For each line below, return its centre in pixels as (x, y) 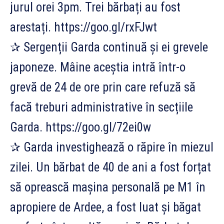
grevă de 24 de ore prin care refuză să (103, 87)
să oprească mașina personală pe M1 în (108, 187)
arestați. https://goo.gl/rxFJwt (83, 27)
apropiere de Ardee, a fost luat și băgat (105, 207)
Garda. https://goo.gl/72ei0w (80, 127)
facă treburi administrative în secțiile (101, 107)
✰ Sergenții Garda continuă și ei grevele (109, 47)
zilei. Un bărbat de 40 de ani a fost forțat (110, 167)
